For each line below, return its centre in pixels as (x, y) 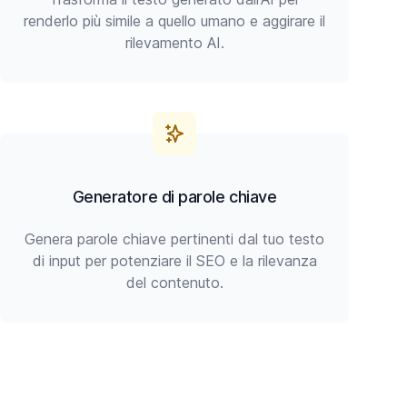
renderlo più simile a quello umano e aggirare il (174, 21)
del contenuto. (174, 283)
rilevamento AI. (174, 43)
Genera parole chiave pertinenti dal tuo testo (174, 239)
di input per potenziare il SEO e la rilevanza (174, 261)
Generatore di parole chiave (174, 197)
